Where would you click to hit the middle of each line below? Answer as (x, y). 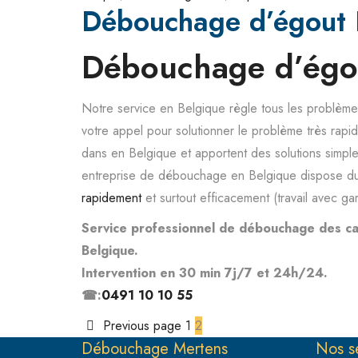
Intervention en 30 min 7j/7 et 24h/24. (205, 273)
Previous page (143, 326)
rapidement (111, 198)
